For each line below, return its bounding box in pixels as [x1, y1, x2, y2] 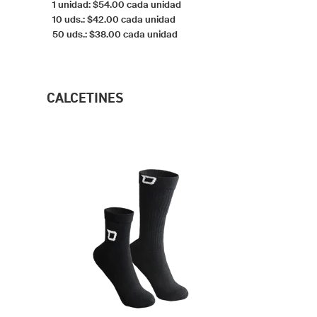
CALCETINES [47, 88, 124, 107]
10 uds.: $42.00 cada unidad [52, 13, 175, 25]
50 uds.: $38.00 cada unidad [52, 28, 178, 40]
